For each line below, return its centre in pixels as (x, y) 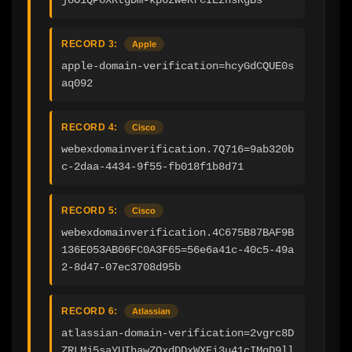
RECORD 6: (90, 311)
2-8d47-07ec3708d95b (121, 267)
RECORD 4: (90, 127)
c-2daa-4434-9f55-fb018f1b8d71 (152, 166)
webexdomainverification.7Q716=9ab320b (178, 149)
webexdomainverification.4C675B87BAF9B (178, 232)
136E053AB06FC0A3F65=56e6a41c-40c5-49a (178, 249)
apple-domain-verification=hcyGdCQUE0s (178, 66)
